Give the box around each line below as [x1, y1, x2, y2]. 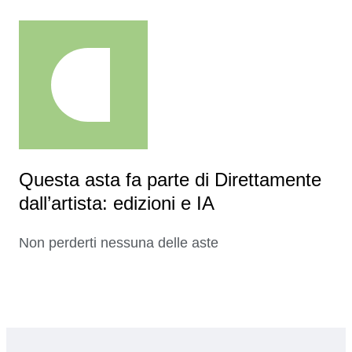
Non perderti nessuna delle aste [19, 235, 218, 251]
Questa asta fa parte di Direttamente [19, 169, 321, 191]
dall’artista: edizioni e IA [19, 192, 214, 214]
